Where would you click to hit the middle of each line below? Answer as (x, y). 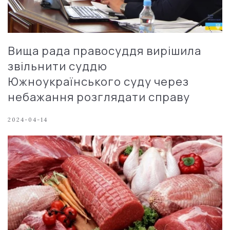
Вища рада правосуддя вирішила (104, 51)
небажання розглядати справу (99, 97)
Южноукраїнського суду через (98, 81)
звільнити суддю (57, 66)
